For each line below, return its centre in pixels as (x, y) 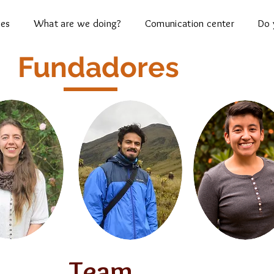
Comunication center (190, 23)
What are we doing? (77, 23)
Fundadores (98, 67)
